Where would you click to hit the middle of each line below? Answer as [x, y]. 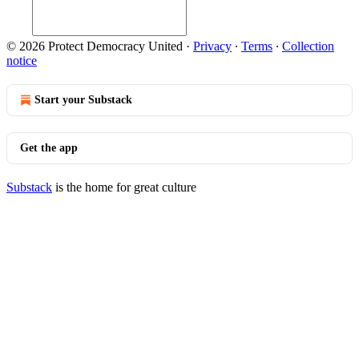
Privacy [212, 46]
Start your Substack [83, 100]
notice [22, 61]
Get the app [49, 148]
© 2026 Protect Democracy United [95, 46]
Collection [308, 46]
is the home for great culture [124, 187]
